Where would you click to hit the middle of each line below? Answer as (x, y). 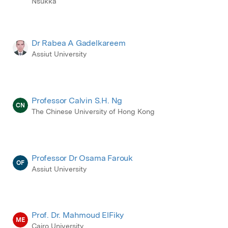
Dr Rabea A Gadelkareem (79, 43)
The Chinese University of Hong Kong (93, 111)
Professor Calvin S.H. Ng (77, 100)
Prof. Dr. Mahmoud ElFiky (78, 215)
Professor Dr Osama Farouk (82, 158)
